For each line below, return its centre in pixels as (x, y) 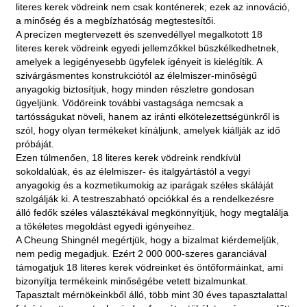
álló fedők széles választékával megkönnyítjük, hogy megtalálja (152, 212)
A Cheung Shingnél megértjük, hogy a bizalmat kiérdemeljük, (148, 240)
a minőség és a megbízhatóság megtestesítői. (116, 20)
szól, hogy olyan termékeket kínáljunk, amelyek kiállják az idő (148, 130)
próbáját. (35, 144)
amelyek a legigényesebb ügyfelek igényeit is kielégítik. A (139, 61)
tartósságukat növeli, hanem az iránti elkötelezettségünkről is (148, 116)
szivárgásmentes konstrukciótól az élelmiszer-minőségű (137, 75)
